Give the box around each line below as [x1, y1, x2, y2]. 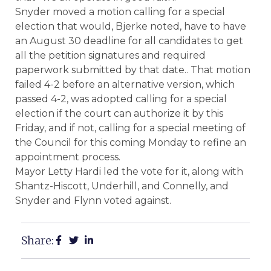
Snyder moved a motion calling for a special [15, 6, 225, 18]
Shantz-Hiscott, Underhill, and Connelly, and [15, 180, 229, 192]
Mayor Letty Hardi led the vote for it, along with [15, 166, 243, 177]
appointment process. [15, 151, 120, 163]
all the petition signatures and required [15, 50, 206, 61]
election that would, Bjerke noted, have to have [15, 21, 246, 32]
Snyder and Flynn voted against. [15, 195, 171, 206]
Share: [21, 233, 54, 248]
